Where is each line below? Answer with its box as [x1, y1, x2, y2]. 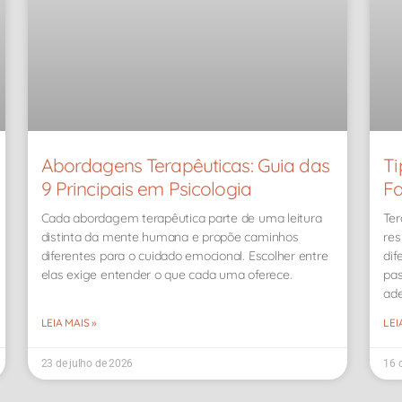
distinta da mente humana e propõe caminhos [40, 229, 299, 246]
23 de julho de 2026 [40, 357, 134, 371]
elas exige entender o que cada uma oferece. [40, 267, 293, 284]
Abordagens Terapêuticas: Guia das [40, 153, 329, 178]
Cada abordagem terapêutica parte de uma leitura [40, 210, 322, 227]
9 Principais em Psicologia [40, 177, 251, 201]
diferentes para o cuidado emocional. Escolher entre [40, 248, 328, 265]
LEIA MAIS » [40, 316, 98, 330]
